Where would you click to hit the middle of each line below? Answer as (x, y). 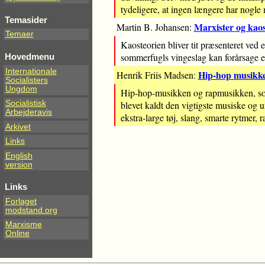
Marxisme (23, 225)
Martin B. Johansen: (155, 27)
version (19, 164)
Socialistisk (25, 104)
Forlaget (21, 201)
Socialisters (26, 80)
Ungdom (21, 89)
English (19, 156)
